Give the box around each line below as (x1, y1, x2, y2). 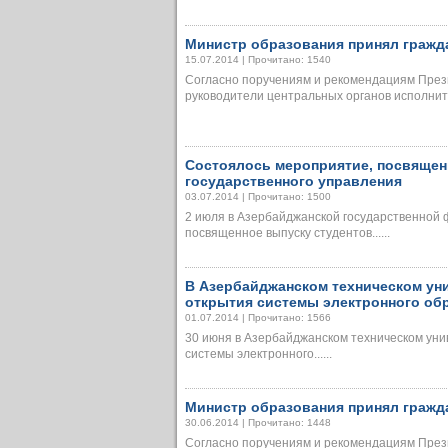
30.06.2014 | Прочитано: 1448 (185, 417, 331, 428)
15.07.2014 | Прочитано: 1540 (185, 54, 331, 65)
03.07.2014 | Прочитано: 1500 (185, 191, 331, 202)
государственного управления (185, 173, 402, 189)
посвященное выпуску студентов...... (185, 226, 390, 240)
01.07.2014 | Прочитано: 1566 (185, 312, 331, 323)
